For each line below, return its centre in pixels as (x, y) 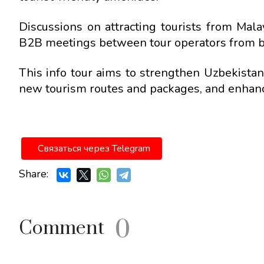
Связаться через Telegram (94, 148)
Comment (62, 228)
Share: (34, 174)
